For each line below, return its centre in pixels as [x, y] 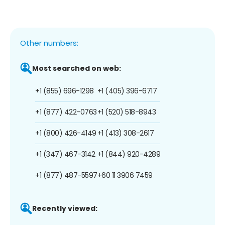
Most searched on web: [77, 68]
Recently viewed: [65, 208]
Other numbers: [49, 43]
